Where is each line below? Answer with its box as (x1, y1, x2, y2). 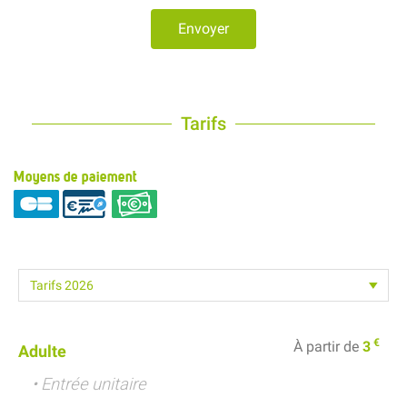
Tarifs (181, 113, 226, 135)
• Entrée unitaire (32, 374, 146, 394)
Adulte (18, 342, 66, 362)
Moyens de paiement (14, 167, 137, 186)
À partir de (293, 338, 362, 356)
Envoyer (178, 20, 229, 38)
